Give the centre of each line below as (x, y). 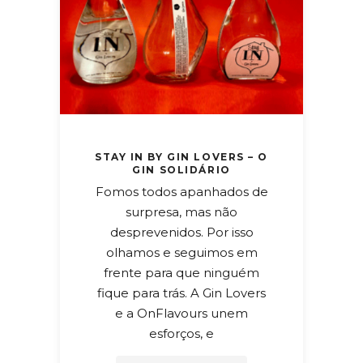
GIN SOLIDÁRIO (181, 169)
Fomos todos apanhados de (181, 191)
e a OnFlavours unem (181, 313)
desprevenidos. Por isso (181, 232)
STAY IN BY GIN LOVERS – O (181, 156)
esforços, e (181, 333)
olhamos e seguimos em (181, 252)
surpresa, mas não (181, 211)
